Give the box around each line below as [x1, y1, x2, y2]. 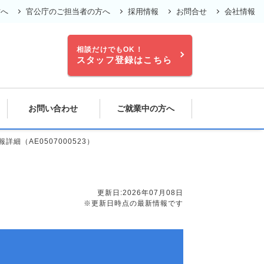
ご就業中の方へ [117, 103, 175, 113]
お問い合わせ [28, 103, 78, 113]
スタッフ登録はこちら [77, 55, 172, 65]
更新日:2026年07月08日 [97, 189, 183, 197]
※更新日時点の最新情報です [84, 199, 183, 207]
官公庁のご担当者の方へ [26, 7, 110, 16]
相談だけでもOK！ [77, 45, 143, 54]
